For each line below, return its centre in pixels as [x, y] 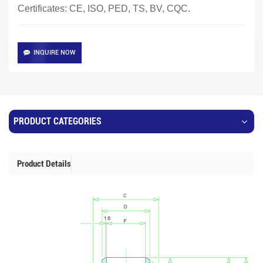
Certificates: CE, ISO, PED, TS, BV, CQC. [104, 8]
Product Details [44, 163]
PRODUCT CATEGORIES [58, 121]
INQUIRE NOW [55, 52]
